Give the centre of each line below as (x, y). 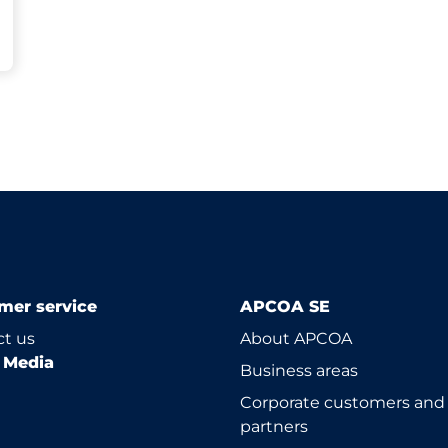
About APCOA (296, 338)
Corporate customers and (342, 402)
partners (274, 426)
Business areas (299, 370)
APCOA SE (285, 306)
